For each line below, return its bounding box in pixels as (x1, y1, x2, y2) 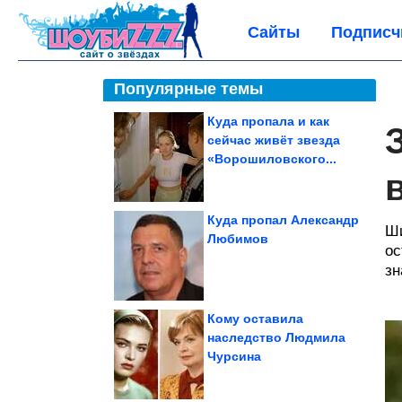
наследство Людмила (207, 330, 345, 345)
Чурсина (207, 349, 261, 363)
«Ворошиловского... (207, 152, 336, 166)
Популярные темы (114, 80, 263, 98)
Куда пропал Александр (207, 213, 359, 227)
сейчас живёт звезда (207, 133, 340, 147)
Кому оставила (207, 311, 303, 326)
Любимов (207, 232, 268, 246)
